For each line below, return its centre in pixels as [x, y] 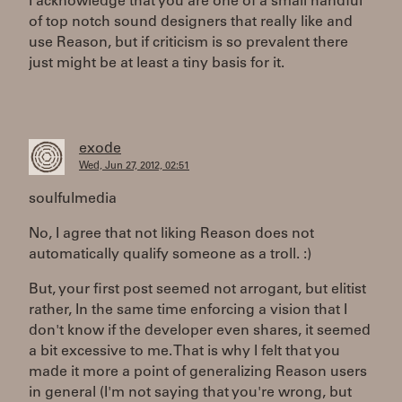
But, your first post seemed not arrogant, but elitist [197, 290]
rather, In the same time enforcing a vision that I [188, 310]
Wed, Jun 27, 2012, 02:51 [134, 166]
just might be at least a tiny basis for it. [157, 64]
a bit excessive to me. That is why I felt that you [184, 352]
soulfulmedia [73, 199]
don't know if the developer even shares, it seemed [200, 331]
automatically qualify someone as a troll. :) [170, 255]
